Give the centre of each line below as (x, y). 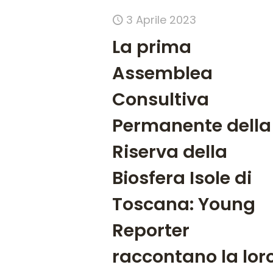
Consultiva (161, 99)
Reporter (151, 230)
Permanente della (192, 125)
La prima (152, 47)
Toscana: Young (184, 204)
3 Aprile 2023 (161, 19)
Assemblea (163, 73)
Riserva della (170, 151)
